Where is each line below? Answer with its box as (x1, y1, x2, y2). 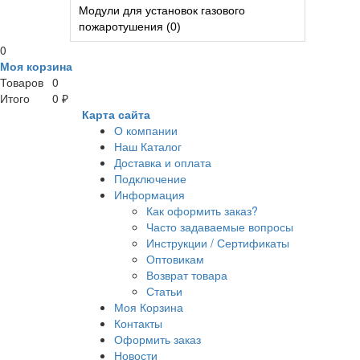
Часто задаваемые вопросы (146, 218, 293, 235)
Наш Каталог (114, 137, 182, 154)
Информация (114, 186, 185, 202)
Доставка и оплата (114, 153, 211, 170)
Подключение (114, 170, 186, 186)
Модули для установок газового (79, 3, 245, 17)
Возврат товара (146, 266, 227, 283)
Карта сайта (82, 105, 150, 122)
